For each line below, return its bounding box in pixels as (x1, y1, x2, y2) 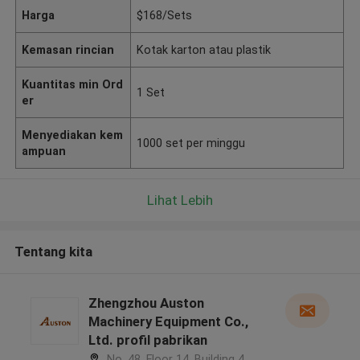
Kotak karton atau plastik (137, 43, 272, 56)
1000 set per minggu (137, 136, 246, 149)
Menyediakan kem (22, 128, 124, 141)
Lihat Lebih (147, 191, 213, 208)
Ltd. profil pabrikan (88, 332, 207, 349)
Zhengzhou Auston (88, 295, 204, 312)
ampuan (22, 144, 67, 157)
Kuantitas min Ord (22, 77, 124, 91)
